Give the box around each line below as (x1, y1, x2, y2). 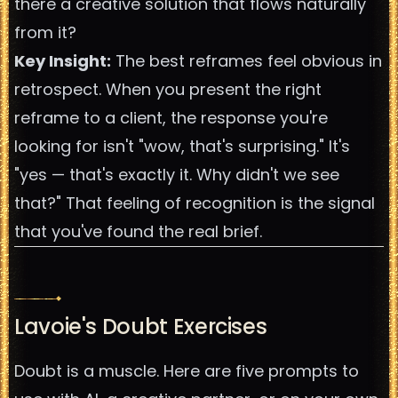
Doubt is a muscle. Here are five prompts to (14, 360, 359, 382)
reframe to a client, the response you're (14, 107, 328, 129)
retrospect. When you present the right (14, 78, 322, 100)
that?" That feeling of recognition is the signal (14, 192, 375, 214)
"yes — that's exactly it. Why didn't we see (14, 163, 339, 186)
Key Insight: (14, 50, 111, 72)
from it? (14, 21, 76, 44)
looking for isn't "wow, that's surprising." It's (14, 135, 350, 157)
